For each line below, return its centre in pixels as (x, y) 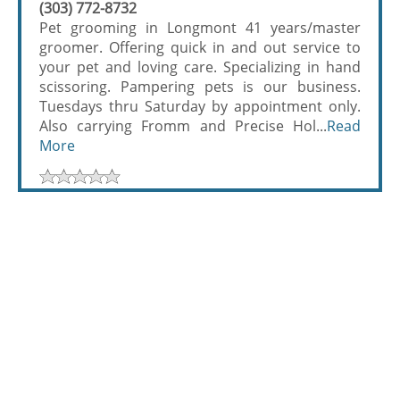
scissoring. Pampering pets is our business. (200, 87)
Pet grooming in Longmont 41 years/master (200, 28)
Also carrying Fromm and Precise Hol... (183, 126)
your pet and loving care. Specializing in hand (200, 67)
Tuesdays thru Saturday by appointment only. (200, 106)
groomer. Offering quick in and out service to (200, 47)
